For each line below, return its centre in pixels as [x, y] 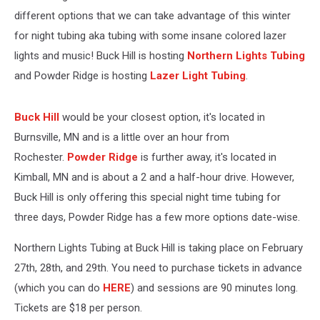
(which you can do [59, 288]
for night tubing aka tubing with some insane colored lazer [150, 36]
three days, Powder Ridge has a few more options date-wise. [157, 217]
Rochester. [41, 157]
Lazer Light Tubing [198, 76]
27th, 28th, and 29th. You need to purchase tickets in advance [158, 268]
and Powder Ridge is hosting [82, 76]
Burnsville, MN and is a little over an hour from [122, 137]
